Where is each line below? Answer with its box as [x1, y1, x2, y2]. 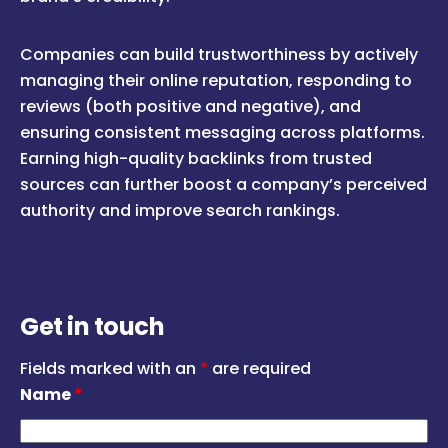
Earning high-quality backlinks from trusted [20, 147, 372, 171]
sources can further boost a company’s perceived [20, 173, 427, 197]
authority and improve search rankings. [20, 199, 340, 223]
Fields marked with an [20, 357, 200, 381]
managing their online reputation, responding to [20, 69, 412, 93]
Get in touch [20, 310, 165, 344]
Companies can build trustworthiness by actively [20, 43, 418, 67]
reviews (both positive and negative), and [20, 95, 361, 119]
